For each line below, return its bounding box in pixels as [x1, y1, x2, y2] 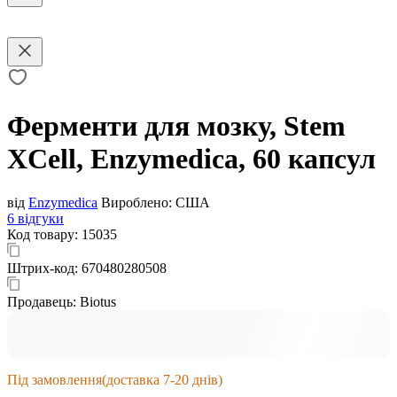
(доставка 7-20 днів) [102, 371, 222, 387]
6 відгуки [7, 210, 64, 226]
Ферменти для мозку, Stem [7, 110, 346, 143]
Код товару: [7, 226, 82, 242]
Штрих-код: [7, 260, 82, 276]
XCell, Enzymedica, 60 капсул [7, 143, 376, 175]
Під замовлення [7, 371, 102, 387]
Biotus [80, 293, 116, 309]
